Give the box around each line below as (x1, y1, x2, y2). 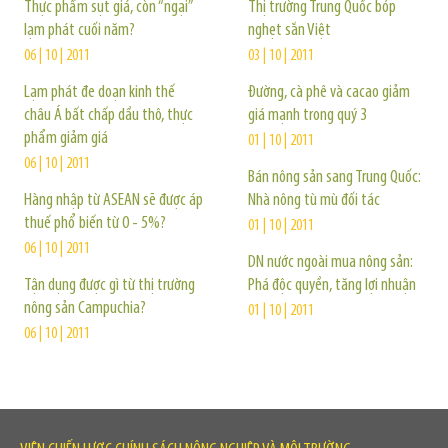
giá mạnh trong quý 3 (248, 106, 367, 125)
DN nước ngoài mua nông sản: (248, 253, 413, 272)
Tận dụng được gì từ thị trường (24, 276, 195, 295)
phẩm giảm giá (24, 129, 108, 148)
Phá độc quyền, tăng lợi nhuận (248, 276, 416, 295)
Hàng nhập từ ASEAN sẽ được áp (24, 191, 203, 210)
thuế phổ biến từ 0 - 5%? (24, 214, 166, 233)
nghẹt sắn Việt (248, 21, 331, 40)
